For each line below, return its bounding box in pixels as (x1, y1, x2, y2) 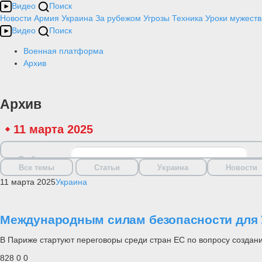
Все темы (19, 163, 54, 172)
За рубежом (95, 13, 141, 23)
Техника (172, 13, 203, 23)
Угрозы (143, 13, 170, 23)
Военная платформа (23, 46, 104, 56)
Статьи (94, 163, 120, 172)
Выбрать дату (19, 155, 71, 164)
